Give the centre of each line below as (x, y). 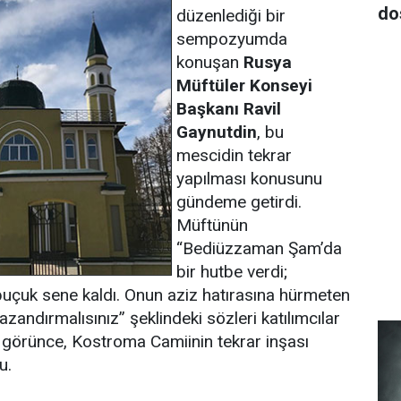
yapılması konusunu (249, 179)
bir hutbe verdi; (232, 272)
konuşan (210, 62)
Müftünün (212, 225)
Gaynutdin (217, 132)
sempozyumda (232, 39)
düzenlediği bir (231, 16)
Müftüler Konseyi (244, 85)
